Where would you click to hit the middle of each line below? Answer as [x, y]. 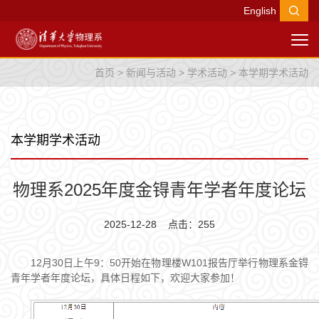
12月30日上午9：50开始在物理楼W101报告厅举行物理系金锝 [169, 263]
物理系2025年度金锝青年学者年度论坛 [159, 190]
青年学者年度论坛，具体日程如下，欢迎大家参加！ [125, 278]
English [260, 11]
